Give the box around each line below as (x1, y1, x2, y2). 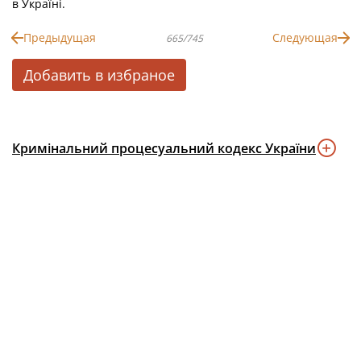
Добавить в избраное (23, 65, 175, 85)
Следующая (272, 30, 338, 45)
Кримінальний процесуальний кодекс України (12, 139, 316, 157)
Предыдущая (23, 30, 96, 45)
